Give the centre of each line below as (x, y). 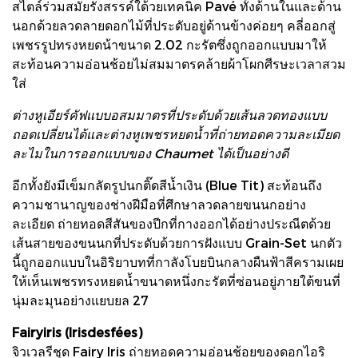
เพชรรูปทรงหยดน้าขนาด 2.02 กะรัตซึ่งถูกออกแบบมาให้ (169, 44)
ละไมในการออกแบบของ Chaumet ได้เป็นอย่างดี (150, 153)
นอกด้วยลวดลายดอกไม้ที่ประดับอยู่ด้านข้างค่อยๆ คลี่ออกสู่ (174, 25)
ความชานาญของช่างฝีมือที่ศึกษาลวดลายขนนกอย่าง (159, 204)
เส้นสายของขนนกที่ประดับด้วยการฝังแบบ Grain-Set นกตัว (177, 242)
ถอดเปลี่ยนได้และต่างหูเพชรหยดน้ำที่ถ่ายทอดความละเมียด (176, 133)
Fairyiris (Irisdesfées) (77, 332)
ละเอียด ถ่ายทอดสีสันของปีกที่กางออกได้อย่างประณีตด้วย (171, 223)
